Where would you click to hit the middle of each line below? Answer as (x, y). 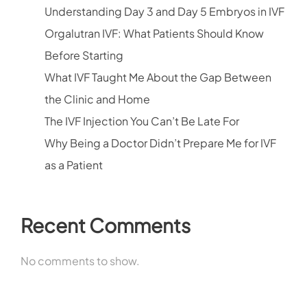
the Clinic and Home (97, 99)
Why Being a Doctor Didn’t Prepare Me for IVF (160, 143)
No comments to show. (80, 261)
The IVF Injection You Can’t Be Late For (142, 121)
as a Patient (74, 165)
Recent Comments (106, 225)
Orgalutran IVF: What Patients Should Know (154, 34)
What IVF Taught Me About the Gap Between (158, 77)
